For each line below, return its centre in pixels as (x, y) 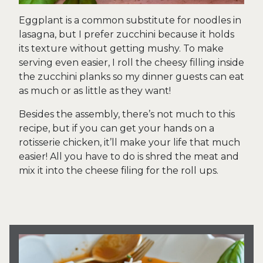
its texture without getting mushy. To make (121, 48)
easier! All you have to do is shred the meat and (129, 156)
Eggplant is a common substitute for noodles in (130, 20)
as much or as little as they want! (95, 91)
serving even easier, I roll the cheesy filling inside (131, 63)
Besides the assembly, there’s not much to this (127, 114)
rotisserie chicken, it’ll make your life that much (129, 142)
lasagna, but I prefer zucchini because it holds (127, 34)
